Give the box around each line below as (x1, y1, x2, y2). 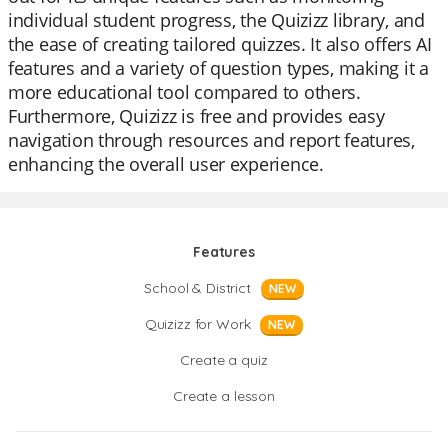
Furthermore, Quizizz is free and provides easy (8, 104, 385, 128)
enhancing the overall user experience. (8, 152, 324, 176)
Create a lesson (173, 387, 275, 405)
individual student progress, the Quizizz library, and (8, 8, 425, 32)
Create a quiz (180, 351, 268, 369)
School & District (144, 279, 251, 297)
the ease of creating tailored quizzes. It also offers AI (8, 32, 432, 56)
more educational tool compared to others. (8, 80, 361, 104)
